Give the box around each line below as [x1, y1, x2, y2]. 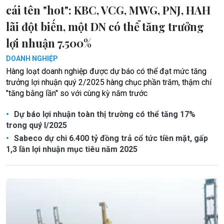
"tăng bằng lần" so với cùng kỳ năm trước [6, 88, 147, 98]
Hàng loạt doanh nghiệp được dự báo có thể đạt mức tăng [6, 66, 206, 76]
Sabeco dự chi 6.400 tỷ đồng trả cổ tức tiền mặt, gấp [12, 133, 208, 143]
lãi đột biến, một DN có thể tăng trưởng [6, 18, 204, 34]
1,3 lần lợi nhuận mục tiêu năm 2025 [6, 144, 137, 154]
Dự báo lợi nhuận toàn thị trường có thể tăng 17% [12, 109, 195, 119]
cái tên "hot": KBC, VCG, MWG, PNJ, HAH [6, 2, 210, 17]
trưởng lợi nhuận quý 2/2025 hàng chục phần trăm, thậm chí [6, 77, 211, 87]
